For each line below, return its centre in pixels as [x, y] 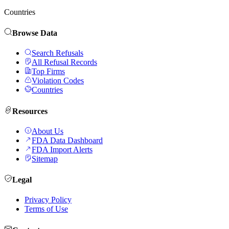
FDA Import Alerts [62, 149]
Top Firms [48, 72]
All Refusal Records [64, 62]
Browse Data [35, 33]
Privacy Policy [48, 200]
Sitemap [45, 158]
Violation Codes [58, 81]
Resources [30, 111]
